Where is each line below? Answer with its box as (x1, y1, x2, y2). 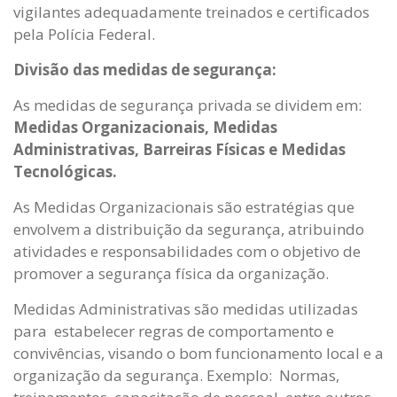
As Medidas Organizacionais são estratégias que (13, 197, 354, 218)
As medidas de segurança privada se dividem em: (13, 95, 362, 116)
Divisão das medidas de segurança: (13, 59, 276, 81)
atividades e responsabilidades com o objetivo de (13, 241, 361, 262)
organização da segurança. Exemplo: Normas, (13, 365, 339, 386)
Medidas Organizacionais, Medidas (13, 117, 277, 138)
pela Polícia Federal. (13, 24, 159, 45)
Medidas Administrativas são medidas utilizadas (13, 299, 358, 320)
